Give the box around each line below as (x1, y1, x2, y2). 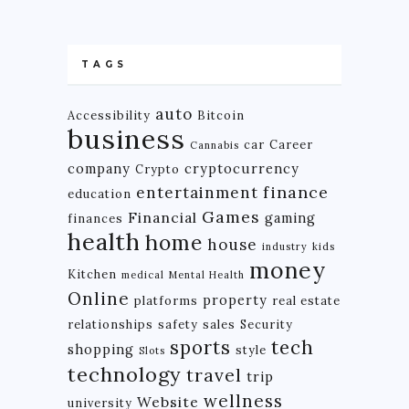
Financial (128, 207, 197, 226)
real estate (272, 292, 341, 308)
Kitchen (68, 266, 117, 281)
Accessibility (68, 107, 151, 122)
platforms (134, 292, 198, 308)
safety (158, 316, 198, 331)
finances (68, 210, 123, 225)
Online (68, 287, 130, 309)
